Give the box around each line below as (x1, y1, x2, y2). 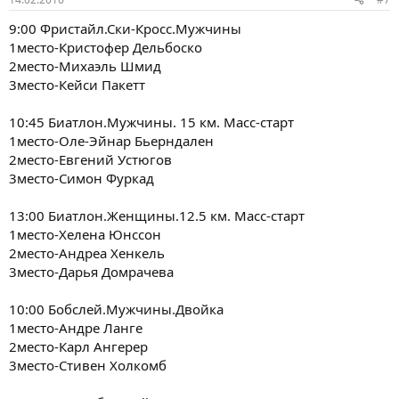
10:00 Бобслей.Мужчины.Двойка (9, 299, 224, 318)
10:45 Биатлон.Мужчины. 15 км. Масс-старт (9, 112, 294, 131)
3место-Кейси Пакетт (9, 75, 145, 94)
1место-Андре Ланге (9, 318, 142, 337)
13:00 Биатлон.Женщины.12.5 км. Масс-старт (9, 206, 305, 224)
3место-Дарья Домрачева (9, 262, 174, 281)
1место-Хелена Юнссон (9, 224, 161, 243)
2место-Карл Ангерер (9, 337, 148, 355)
